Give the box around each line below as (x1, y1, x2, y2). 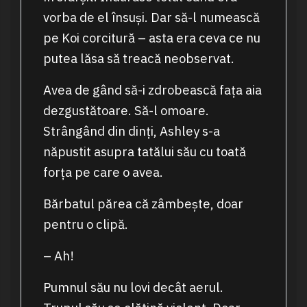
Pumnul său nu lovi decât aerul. (42, 279, 223, 296)
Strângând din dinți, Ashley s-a (42, 123, 220, 140)
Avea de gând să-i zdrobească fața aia (42, 82, 262, 99)
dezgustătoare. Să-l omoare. (42, 102, 209, 119)
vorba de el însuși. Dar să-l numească (42, 9, 260, 26)
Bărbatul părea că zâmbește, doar (42, 195, 243, 212)
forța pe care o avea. (42, 164, 163, 181)
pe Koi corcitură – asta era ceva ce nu (42, 29, 260, 47)
